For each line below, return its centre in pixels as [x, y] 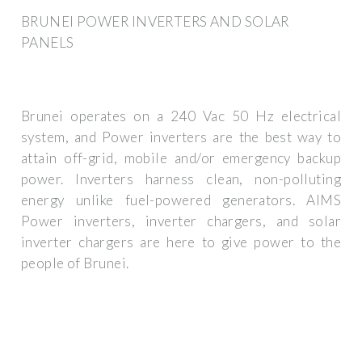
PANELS [48, 42]
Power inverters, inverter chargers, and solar [181, 221]
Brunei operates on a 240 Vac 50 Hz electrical [181, 116]
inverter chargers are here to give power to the [181, 242]
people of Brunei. [75, 263]
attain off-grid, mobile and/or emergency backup [181, 158]
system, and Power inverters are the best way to [181, 137]
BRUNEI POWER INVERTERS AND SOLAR [155, 21]
